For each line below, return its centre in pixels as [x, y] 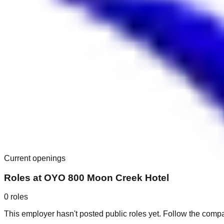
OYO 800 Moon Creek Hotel [106, 177]
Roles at [24, 177]
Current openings [35, 158]
